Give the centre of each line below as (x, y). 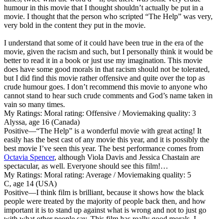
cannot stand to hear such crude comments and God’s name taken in (108, 95)
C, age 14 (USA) (30, 183)
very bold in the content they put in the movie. (75, 25)
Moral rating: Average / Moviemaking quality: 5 (117, 175)
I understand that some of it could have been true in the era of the (104, 43)
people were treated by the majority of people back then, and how (105, 201)
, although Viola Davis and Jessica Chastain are (127, 157)
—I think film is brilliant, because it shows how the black (116, 192)
